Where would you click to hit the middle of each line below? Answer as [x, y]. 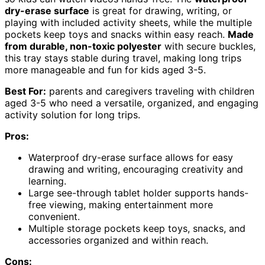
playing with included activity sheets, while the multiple [128, 22]
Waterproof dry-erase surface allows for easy [131, 157]
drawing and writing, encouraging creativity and [136, 169]
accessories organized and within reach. [118, 240]
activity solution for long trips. [72, 114]
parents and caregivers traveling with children [150, 91]
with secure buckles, [209, 46]
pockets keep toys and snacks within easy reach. [116, 34]
